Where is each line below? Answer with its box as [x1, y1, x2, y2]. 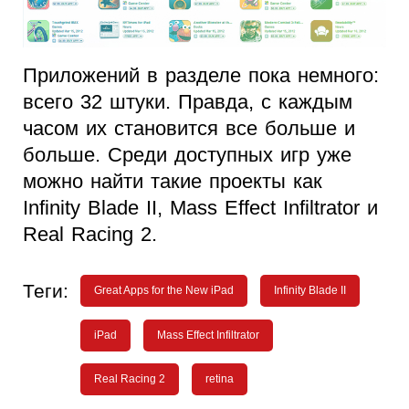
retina [204, 372, 234, 386]
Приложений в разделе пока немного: [23, 64, 379, 88]
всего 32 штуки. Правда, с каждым [23, 90, 352, 114]
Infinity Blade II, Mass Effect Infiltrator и [23, 196, 378, 220]
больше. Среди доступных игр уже [23, 143, 351, 167]
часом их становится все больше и [23, 117, 355, 141]
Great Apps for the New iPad [94, 284, 235, 298]
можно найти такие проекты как [23, 170, 322, 194]
